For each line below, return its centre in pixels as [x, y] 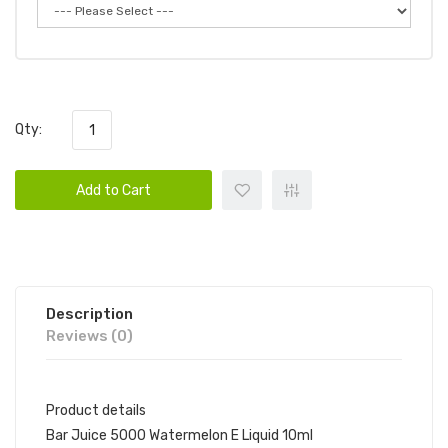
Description [89, 314]
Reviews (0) [89, 336]
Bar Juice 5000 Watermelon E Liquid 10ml [179, 435]
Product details [96, 410]
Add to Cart [113, 190]
